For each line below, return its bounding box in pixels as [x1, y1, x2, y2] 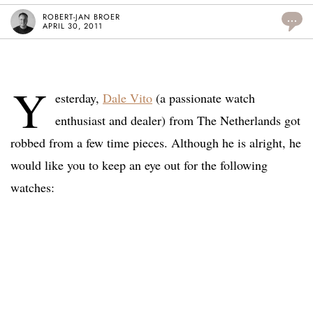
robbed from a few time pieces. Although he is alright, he [10, 134, 301, 152]
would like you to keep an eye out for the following [10, 156, 268, 174]
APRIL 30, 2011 [43, 20, 103, 32]
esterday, [55, 89, 103, 107]
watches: [10, 179, 54, 196]
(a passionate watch [152, 89, 255, 107]
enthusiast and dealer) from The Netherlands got [55, 112, 300, 129]
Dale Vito [103, 89, 152, 107]
